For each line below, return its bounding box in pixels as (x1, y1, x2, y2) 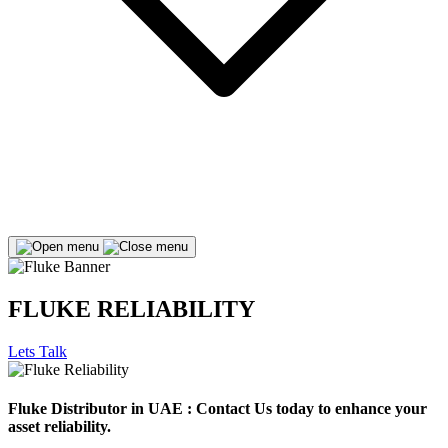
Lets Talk (8, 343, 67, 361)
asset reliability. (8, 418, 111, 436)
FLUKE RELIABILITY (8, 296, 255, 323)
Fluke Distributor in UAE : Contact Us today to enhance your (8, 400, 427, 418)
